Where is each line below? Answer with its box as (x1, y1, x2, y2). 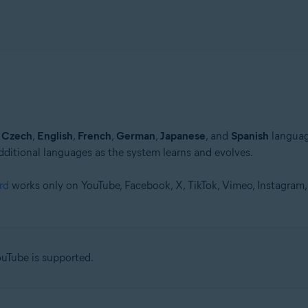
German (115, 129, 155, 143)
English (36, 129, 73, 143)
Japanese (159, 129, 206, 143)
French (77, 129, 111, 143)
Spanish (230, 129, 269, 143)
